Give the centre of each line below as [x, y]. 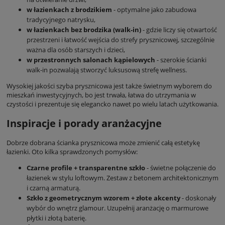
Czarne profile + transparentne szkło [86, 167]
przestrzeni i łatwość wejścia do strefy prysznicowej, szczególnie [121, 39]
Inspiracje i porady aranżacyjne [84, 123]
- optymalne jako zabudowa [154, 9]
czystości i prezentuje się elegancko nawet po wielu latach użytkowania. [113, 104]
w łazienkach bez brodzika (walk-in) [84, 29]
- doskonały [198, 198]
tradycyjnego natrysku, [61, 19]
